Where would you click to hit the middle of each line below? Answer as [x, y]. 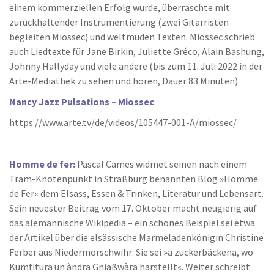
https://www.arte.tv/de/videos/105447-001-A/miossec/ [123, 123]
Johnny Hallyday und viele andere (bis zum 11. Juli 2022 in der [136, 66]
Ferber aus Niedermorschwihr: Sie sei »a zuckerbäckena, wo [131, 252]
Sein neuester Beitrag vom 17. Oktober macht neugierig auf [133, 208]
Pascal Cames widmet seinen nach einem [162, 164]
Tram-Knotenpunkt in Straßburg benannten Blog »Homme [134, 179]
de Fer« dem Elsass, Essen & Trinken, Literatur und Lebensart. [136, 194]
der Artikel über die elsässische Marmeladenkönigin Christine [136, 238]
